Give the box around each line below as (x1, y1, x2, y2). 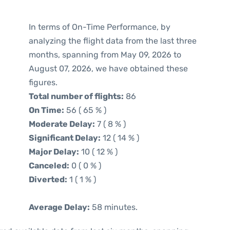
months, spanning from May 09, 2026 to (29, 50, 181, 60)
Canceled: (29, 161, 69, 170)
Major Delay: (29, 147, 79, 157)
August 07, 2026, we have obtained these (29, 64, 188, 73)
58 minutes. (90, 202, 138, 212)
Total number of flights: (29, 91, 124, 101)
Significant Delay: (29, 133, 101, 143)
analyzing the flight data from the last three (29, 36, 197, 46)
